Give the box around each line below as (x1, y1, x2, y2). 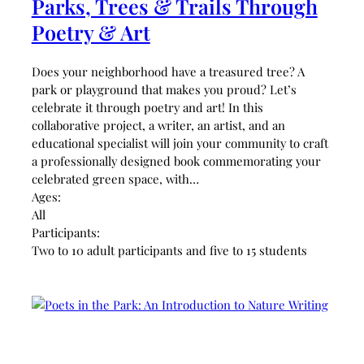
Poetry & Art (31, 19, 150, 46)
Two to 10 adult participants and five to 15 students (31, 242, 307, 259)
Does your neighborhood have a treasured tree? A (31, 63, 305, 80)
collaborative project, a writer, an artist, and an (31, 117, 285, 134)
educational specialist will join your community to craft (31, 135, 328, 152)
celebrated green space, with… (31, 171, 199, 188)
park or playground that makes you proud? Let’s (31, 81, 297, 98)
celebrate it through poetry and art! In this (31, 99, 263, 116)
